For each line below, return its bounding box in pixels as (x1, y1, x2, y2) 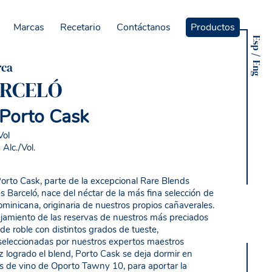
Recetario (60, 21, 101, 34)
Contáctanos (116, 21, 171, 34)
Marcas (13, 21, 45, 34)
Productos (191, 21, 236, 34)
